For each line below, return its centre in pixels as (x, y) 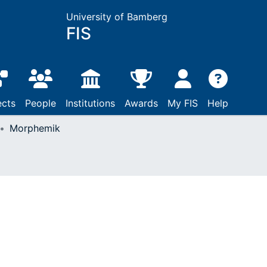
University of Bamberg (117, 17)
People (41, 103)
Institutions (90, 103)
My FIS (183, 103)
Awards (141, 103)
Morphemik (35, 128)
